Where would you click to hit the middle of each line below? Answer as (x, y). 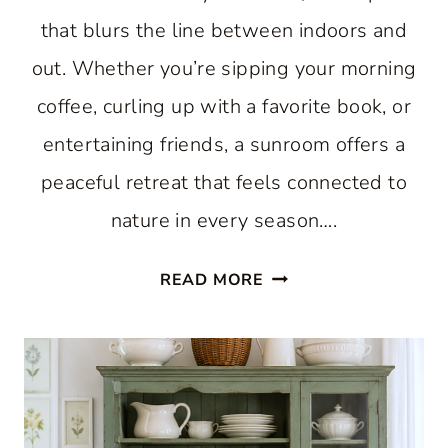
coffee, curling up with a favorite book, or (224, 106)
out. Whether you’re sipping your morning (224, 68)
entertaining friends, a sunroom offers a (224, 144)
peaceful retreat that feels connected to (224, 182)
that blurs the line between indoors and (224, 30)
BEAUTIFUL (312, 304)
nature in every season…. (224, 220)
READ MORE (212, 280)
